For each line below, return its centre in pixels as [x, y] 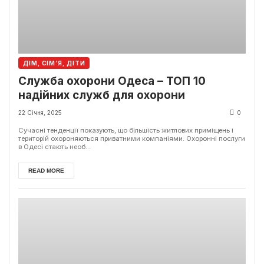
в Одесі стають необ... [55, 147]
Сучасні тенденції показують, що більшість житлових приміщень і [126, 131]
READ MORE [46, 171]
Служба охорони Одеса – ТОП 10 [112, 81]
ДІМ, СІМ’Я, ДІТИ [54, 63]
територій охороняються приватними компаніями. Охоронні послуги [132, 139]
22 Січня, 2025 [40, 113]
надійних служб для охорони [102, 95]
